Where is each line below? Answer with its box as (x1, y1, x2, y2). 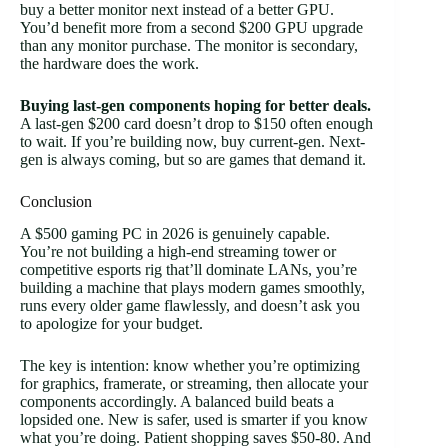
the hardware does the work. (20, 54, 199, 72)
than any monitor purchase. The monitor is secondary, (20, 36, 358, 54)
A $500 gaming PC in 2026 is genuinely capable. (20, 225, 330, 243)
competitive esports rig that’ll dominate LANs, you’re (20, 261, 357, 279)
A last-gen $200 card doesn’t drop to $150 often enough (20, 114, 373, 132)
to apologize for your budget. (20, 315, 203, 333)
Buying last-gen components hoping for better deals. (20, 96, 371, 114)
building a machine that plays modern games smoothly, (20, 279, 365, 297)
